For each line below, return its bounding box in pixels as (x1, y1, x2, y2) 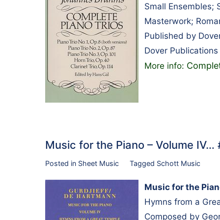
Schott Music (156, 159, 200, 167)
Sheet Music (78, 159, 119, 167)
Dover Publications (144, 45, 218, 55)
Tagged (129, 159, 157, 167)
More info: (144, 60, 187, 71)
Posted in (45, 159, 78, 167)
